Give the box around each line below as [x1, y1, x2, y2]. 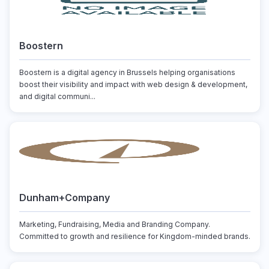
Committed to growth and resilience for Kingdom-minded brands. [19, 232, 250, 241]
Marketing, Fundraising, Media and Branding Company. [19, 220, 210, 229]
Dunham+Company [19, 192, 110, 204]
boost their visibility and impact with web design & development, [19, 80, 247, 89]
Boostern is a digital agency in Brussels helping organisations [19, 68, 235, 77]
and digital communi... [19, 92, 95, 101]
